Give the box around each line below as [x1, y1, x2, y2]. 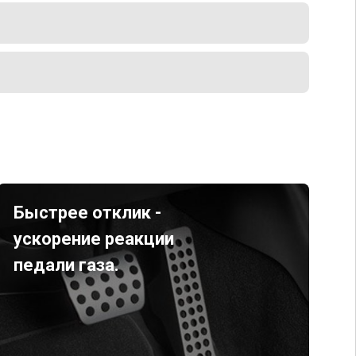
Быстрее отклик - [13, 203, 161, 222]
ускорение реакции [13, 229, 174, 249]
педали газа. [13, 255, 119, 275]
